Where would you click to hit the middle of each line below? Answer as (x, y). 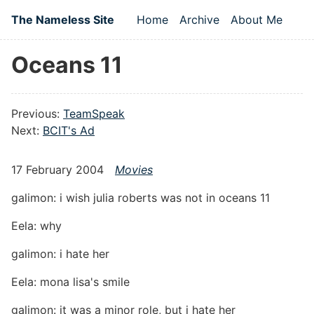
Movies (134, 170)
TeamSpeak (94, 114)
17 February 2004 (57, 170)
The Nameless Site (63, 20)
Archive (199, 20)
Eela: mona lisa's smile (70, 282)
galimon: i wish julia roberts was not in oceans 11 (141, 198)
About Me (257, 20)
